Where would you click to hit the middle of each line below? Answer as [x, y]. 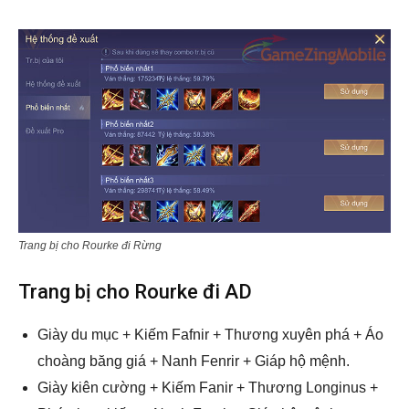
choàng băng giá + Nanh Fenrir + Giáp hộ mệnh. [194, 361]
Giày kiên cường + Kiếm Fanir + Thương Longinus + [208, 387]
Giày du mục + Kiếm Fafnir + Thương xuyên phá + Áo [210, 334]
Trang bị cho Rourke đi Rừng [90, 245]
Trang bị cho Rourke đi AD [135, 291]
